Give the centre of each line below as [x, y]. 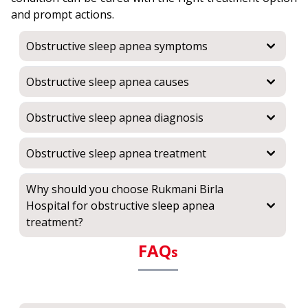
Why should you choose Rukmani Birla [125, 189]
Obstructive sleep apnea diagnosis [115, 118]
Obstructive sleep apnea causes [108, 82]
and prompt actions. [63, 14]
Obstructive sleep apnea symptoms [117, 46]
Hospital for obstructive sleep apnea [120, 206]
